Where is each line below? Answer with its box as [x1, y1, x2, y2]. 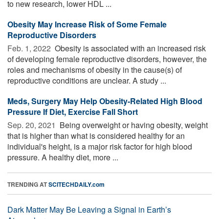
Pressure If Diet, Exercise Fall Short [7, 106, 138, 117]
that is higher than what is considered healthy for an [7, 130, 185, 141]
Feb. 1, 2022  [7, 42, 53, 54]
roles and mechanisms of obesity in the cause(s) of [7, 64, 182, 75]
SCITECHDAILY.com [48, 179, 105, 189]
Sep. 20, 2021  [7, 119, 58, 131]
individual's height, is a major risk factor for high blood [7, 140, 192, 152]
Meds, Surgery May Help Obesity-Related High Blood [7, 95, 202, 107]
